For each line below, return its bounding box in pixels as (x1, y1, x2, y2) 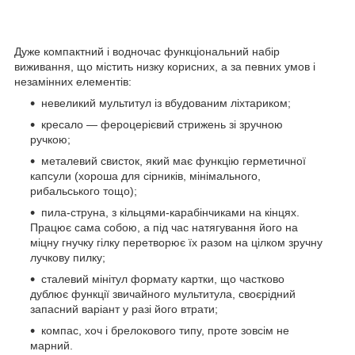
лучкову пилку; (30, 250, 105, 264)
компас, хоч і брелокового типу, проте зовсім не (41, 323, 289, 337)
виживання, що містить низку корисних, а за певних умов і (14, 59, 315, 73)
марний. (30, 338, 73, 352)
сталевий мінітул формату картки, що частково (41, 272, 284, 285)
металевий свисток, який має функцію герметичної (41, 154, 306, 167)
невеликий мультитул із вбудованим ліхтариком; (41, 96, 291, 109)
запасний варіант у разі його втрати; (30, 302, 218, 315)
